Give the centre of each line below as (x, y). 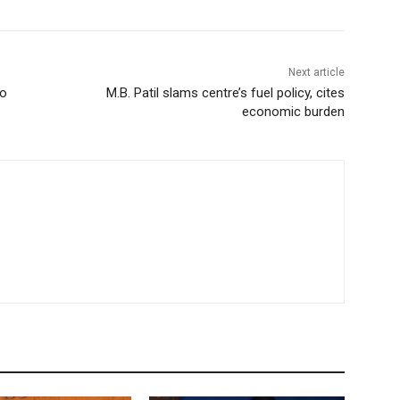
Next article (316, 73)
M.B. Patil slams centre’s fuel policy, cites (225, 93)
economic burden (293, 112)
